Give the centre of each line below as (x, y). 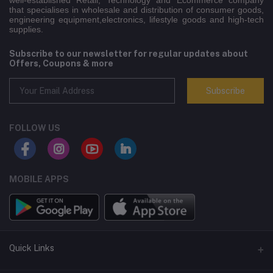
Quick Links (32, 248)
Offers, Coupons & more (61, 64)
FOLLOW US (35, 128)
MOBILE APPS (39, 179)
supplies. (26, 30)
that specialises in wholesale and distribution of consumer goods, (136, 10)
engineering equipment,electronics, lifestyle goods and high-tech (136, 20)
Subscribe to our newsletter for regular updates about (129, 54)
